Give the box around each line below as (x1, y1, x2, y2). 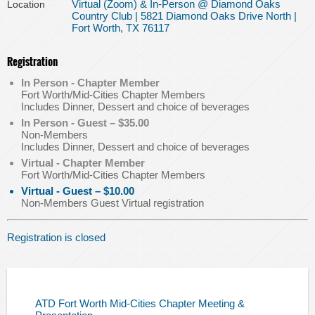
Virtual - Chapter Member (21, 157, 145, 169)
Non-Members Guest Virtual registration (21, 197, 204, 210)
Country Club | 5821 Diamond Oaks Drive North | (72, 10, 297, 22)
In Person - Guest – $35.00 (21, 117, 149, 129)
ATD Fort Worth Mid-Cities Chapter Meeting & (35, 297, 245, 310)
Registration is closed (7, 231, 105, 244)
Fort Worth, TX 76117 (72, 22, 169, 34)
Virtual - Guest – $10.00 (21, 185, 134, 198)
